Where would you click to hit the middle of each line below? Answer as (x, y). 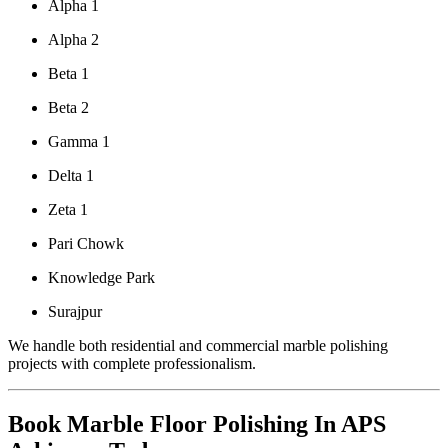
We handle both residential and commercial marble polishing (198, 346)
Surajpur (75, 312)
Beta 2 (68, 108)
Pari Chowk (86, 244)
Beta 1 (68, 74)
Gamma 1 (79, 142)
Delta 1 (71, 176)
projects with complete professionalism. (132, 364)
